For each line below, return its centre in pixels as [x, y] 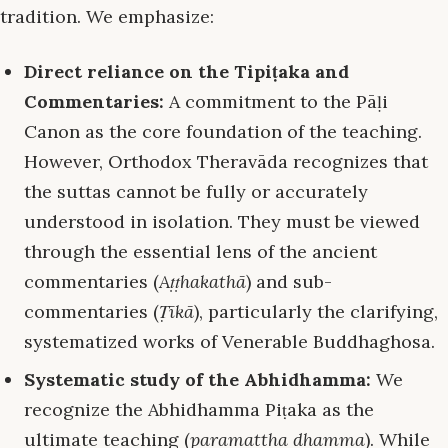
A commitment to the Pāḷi [276, 102]
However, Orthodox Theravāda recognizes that [226, 162]
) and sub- [289, 282]
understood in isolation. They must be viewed [222, 222]
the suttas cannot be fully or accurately [196, 192]
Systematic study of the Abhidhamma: [197, 380]
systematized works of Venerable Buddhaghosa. [229, 342]
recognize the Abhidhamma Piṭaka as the [199, 410]
